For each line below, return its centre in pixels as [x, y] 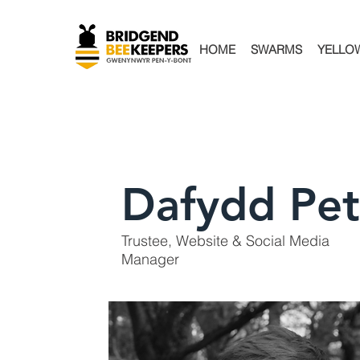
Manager [151, 260]
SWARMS [276, 49]
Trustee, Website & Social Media [226, 241]
